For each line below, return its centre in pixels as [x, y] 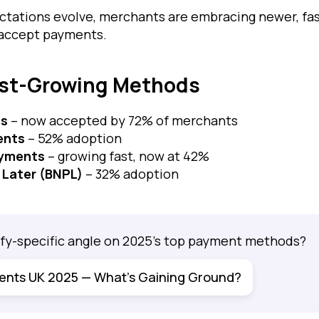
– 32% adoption [131, 173]
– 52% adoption [73, 138]
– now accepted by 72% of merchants [123, 120]
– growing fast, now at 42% [127, 156]
